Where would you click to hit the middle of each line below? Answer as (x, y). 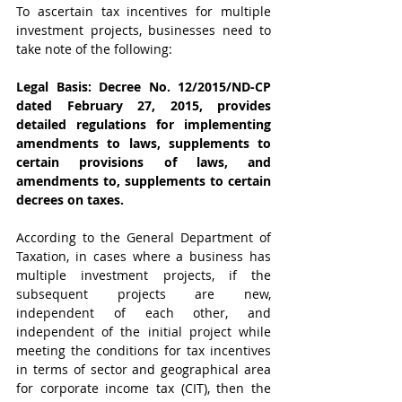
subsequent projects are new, (144, 294)
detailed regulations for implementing (144, 124)
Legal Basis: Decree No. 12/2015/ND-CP (144, 87)
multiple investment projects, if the (144, 275)
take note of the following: (94, 49)
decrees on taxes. (70, 200)
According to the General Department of (144, 237)
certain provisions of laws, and (144, 162)
